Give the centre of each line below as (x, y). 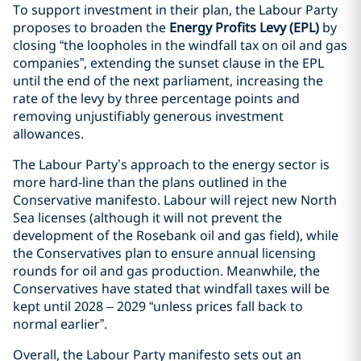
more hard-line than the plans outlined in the (150, 182)
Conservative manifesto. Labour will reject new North (175, 200)
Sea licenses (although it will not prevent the (147, 218)
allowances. (48, 134)
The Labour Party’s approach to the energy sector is (171, 164)
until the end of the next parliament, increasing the (168, 81)
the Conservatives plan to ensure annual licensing (164, 253)
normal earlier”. (60, 324)
